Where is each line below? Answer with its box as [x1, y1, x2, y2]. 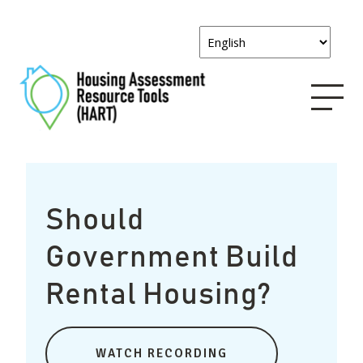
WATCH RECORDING [96, 345, 228, 361]
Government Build [45, 241, 298, 273]
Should [45, 204, 144, 236]
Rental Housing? [45, 279, 271, 310]
